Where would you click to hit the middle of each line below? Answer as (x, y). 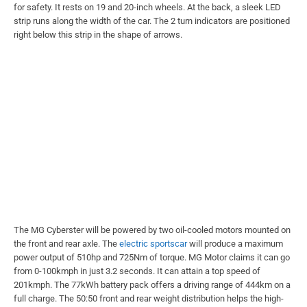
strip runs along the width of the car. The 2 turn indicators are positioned (152, 21)
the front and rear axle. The (66, 243)
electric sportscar (153, 243)
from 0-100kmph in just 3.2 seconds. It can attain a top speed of (137, 271)
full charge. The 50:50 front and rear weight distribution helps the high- (149, 298)
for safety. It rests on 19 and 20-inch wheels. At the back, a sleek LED (147, 7)
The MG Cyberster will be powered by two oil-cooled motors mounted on (152, 230)
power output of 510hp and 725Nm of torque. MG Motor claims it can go (152, 257)
